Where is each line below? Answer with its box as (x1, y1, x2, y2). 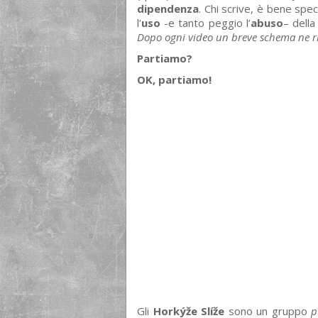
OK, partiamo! (137, 72, 212, 87)
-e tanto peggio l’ (160, 16, 251, 30)
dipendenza (137, 1, 199, 16)
